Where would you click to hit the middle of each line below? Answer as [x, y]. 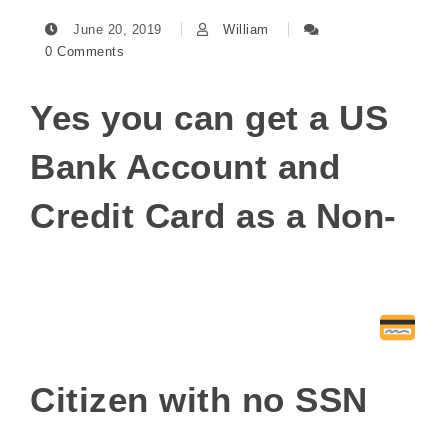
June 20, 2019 [117, 29]
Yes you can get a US [209, 117]
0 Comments [84, 51]
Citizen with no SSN [204, 399]
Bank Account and [185, 166]
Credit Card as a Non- [213, 215]
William [246, 29]
